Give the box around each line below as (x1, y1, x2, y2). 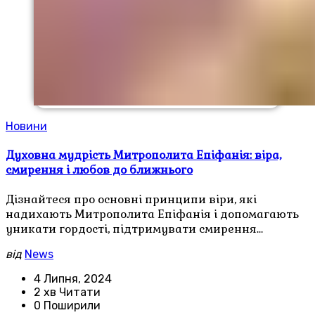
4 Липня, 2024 (34, 272, 112, 286)
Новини (6, 119, 47, 133)
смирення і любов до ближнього (6, 162, 193, 178)
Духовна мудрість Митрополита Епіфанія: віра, (6, 148, 281, 163)
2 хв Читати (34, 285, 101, 300)
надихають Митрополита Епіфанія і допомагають (6, 207, 299, 222)
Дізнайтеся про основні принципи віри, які (6, 192, 257, 207)
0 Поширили (34, 299, 101, 313)
